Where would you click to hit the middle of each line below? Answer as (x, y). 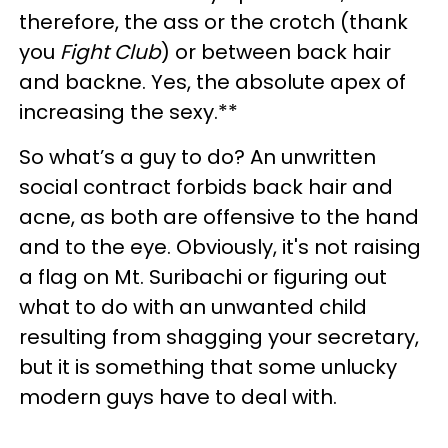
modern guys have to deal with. (178, 397)
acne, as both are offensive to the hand (219, 217)
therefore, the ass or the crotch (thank (213, 22)
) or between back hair (276, 52)
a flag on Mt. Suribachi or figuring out (203, 277)
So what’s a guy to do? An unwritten (197, 157)
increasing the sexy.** (128, 112)
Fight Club (110, 52)
